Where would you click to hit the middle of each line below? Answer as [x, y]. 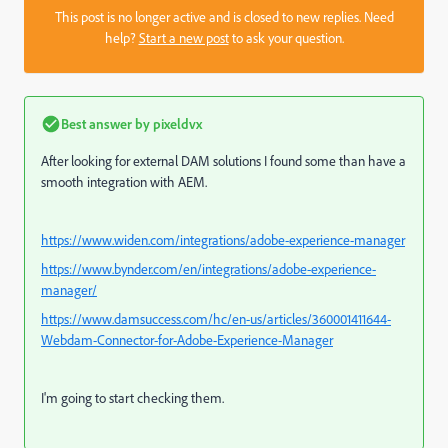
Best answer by [105, 123]
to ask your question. [286, 38]
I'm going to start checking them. [132, 398]
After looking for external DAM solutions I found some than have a [223, 161]
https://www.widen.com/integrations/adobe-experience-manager [223, 240]
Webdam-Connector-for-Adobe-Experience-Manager [187, 340]
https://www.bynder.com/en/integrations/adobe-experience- [208, 269]
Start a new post [183, 38]
